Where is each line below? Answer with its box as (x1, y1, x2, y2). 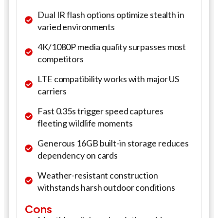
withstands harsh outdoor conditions (37, 182, 175, 193)
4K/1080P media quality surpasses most (37, 41, 186, 52)
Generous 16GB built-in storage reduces (37, 137, 189, 148)
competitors (37, 53, 84, 64)
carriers (37, 85, 67, 96)
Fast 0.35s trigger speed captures (37, 105, 163, 116)
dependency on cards (37, 149, 118, 161)
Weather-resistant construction (37, 169, 158, 181)
